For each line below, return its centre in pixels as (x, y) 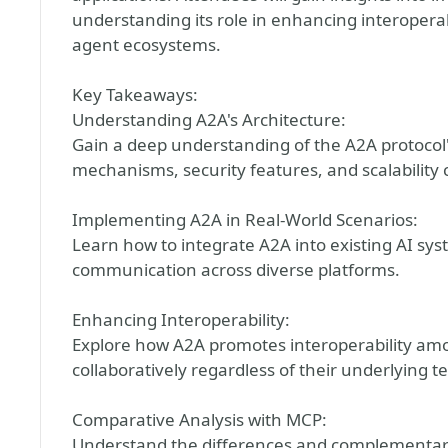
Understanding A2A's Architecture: (209, 119)
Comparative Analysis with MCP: (199, 419)
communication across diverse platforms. (236, 269)
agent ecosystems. (146, 44)
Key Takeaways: (135, 94)
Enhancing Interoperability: (181, 319)
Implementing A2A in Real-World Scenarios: (245, 219)
